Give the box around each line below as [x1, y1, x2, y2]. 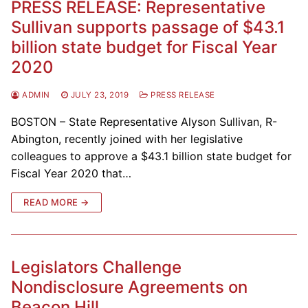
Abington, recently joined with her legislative [11, 131, 243, 146]
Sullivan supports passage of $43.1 [11, 16, 285, 37]
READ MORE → [23, 196, 89, 208]
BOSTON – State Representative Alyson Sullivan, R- [11, 114, 277, 129]
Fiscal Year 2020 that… [11, 166, 131, 180]
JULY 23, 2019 [70, 89, 129, 100]
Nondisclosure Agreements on [11, 276, 247, 297]
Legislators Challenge [11, 256, 181, 277]
